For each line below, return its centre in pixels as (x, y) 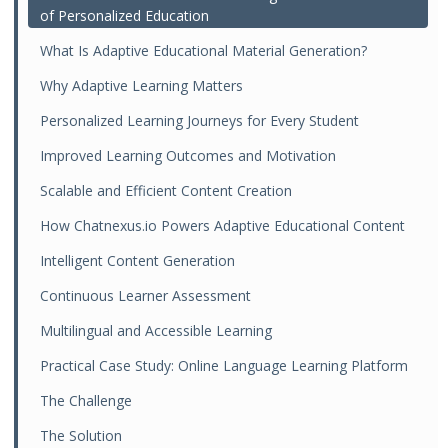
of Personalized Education (125, 15)
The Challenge (86, 400)
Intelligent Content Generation (138, 260)
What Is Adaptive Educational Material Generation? (204, 50)
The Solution (81, 435)
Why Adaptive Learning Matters (142, 85)
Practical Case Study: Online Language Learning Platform (224, 365)
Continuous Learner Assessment (146, 295)
